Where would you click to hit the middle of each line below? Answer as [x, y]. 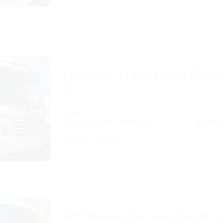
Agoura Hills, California [114, 122]
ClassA [74, 112]
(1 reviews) [105, 140]
